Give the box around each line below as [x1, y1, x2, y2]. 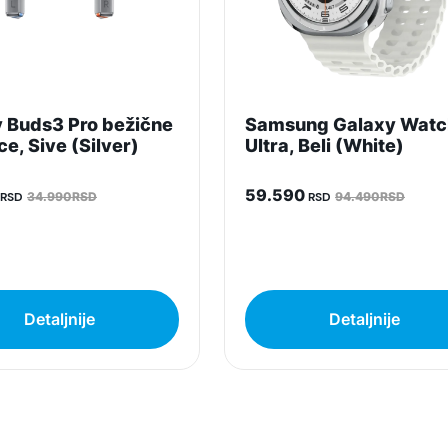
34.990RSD [27, 189, 97, 204]
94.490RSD [335, 189, 405, 204]
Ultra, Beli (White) [245, 135, 404, 156]
